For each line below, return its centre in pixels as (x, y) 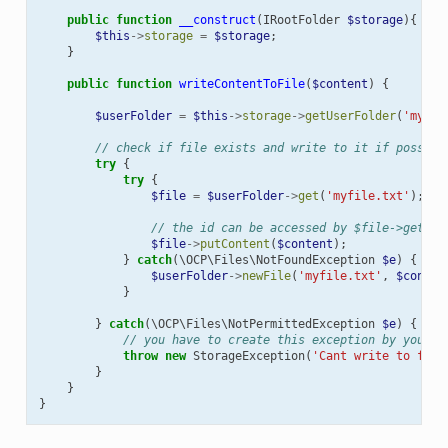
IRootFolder (301, 19)
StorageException (248, 355)
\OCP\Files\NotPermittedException (262, 323)
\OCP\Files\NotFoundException (276, 259)
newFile (266, 275)
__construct (217, 19)
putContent (234, 243)
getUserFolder (350, 115)
